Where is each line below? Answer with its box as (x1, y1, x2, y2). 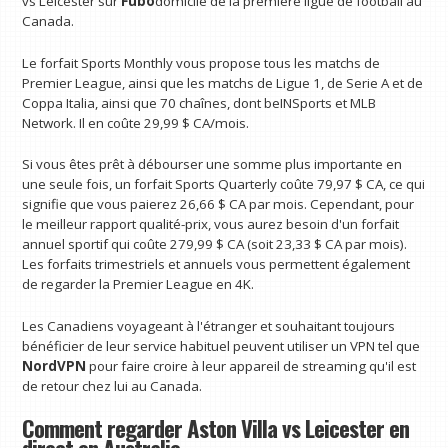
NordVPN (22, 357, 87, 376)
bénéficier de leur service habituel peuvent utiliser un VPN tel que (22, 337, 421, 356)
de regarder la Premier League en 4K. (22, 275, 255, 294)
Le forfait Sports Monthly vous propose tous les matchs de (22, 53, 381, 72)
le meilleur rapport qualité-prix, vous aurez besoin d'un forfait (22, 215, 400, 234)
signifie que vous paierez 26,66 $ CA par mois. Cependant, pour (22, 195, 415, 214)
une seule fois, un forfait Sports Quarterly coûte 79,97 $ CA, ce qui (22, 175, 426, 194)
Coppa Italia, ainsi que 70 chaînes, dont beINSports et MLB (22, 93, 377, 112)
